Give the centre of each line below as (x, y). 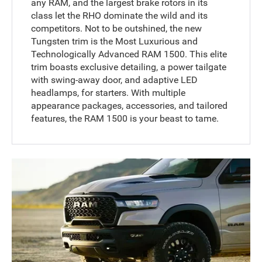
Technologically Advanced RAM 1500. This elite (129, 54)
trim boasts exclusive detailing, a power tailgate (129, 67)
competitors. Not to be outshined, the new (117, 28)
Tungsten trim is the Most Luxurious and (115, 41)
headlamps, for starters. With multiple (108, 92)
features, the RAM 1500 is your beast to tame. (125, 118)
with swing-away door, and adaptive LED (115, 80)
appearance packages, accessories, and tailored (130, 105)
